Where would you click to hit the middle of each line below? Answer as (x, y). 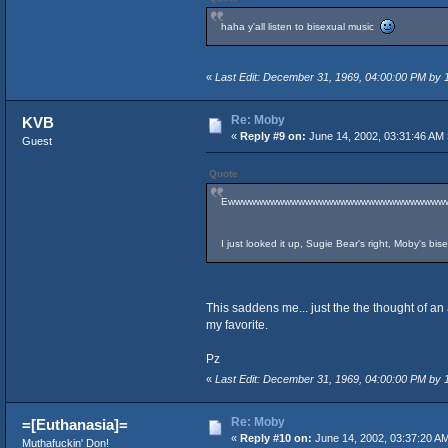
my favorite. (236, 325)
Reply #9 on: (272, 136)
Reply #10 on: (275, 438)
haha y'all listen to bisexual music (300, 27)
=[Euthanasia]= (75, 425)
